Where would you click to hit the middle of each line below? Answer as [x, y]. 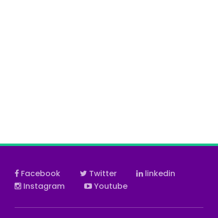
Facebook [40, 174]
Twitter [102, 174]
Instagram [43, 186]
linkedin [159, 174]
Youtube [110, 186]
